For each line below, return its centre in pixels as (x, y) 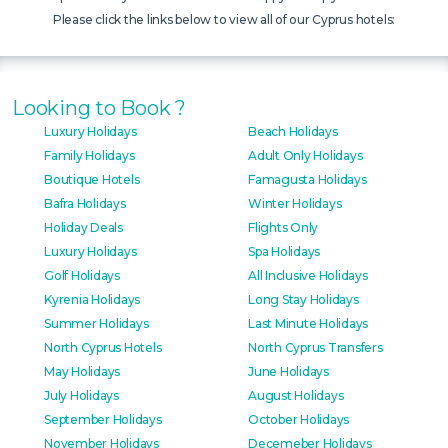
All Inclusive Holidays (308, 275)
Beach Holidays (293, 131)
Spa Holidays (284, 251)
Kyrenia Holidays (92, 299)
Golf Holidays (82, 275)
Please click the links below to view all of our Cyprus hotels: (224, 19)
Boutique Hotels (92, 179)
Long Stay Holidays (303, 299)
